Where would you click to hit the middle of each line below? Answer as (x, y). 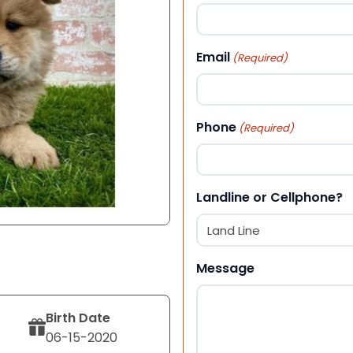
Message (225, 268)
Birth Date (78, 318)
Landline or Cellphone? (269, 197)
